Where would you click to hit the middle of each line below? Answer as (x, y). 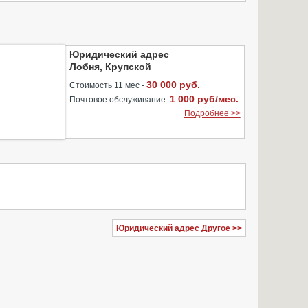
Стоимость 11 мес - (108, 85)
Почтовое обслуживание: (120, 100)
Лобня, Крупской (111, 67)
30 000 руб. (174, 85)
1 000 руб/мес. (205, 99)
